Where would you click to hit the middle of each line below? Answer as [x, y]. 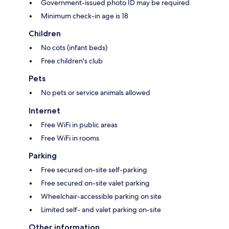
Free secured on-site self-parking [94, 169]
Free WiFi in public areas [79, 124]
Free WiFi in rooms [70, 138]
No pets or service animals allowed [96, 92]
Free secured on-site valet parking [95, 183]
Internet [44, 110]
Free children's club [72, 61]
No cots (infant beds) [74, 47]
